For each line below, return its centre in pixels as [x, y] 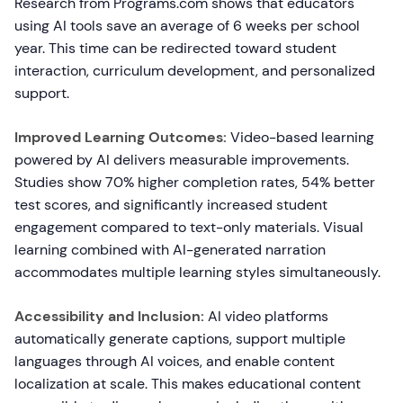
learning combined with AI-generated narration [170, 250]
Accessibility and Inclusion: [109, 316]
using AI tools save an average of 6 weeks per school [187, 26]
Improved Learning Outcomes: [121, 137]
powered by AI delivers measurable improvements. [182, 160]
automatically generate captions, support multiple [180, 339]
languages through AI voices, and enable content [175, 361]
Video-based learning [300, 137]
